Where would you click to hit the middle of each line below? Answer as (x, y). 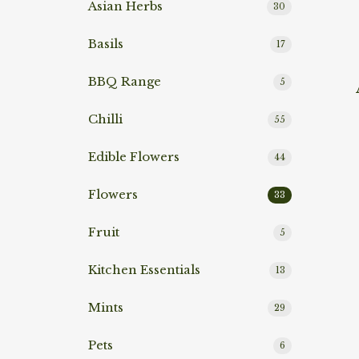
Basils (106, 44)
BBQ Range (125, 82)
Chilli (105, 119)
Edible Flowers (134, 157)
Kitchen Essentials (144, 270)
